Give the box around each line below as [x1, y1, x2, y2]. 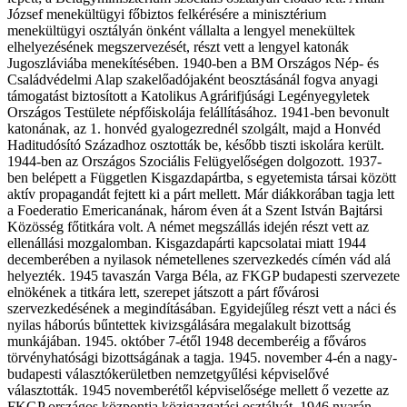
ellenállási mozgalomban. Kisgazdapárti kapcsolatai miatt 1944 [7, 234, 366, 251]
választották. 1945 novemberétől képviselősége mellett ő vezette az [7, 382, 389, 398]
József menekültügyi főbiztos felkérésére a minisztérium [7, 5, 326, 22]
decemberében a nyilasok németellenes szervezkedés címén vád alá [7, 251, 391, 267]
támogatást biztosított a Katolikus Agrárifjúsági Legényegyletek [7, 87, 370, 104]
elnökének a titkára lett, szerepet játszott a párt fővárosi [7, 283, 319, 300]
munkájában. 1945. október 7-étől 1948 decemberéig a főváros [7, 333, 366, 349]
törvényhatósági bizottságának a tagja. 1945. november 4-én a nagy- [7, 349, 397, 365]
